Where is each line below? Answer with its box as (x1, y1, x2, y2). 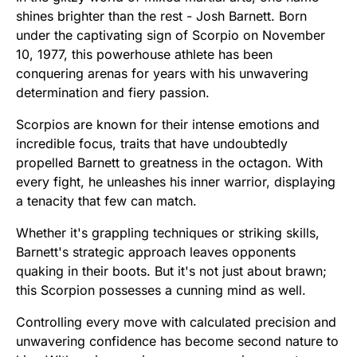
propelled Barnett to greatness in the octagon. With (16, 155, 323, 171)
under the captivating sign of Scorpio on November (16, 27, 325, 44)
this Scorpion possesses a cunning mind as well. (16, 282, 306, 299)
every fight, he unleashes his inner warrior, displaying (16, 174, 335, 190)
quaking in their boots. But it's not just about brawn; (16, 263, 327, 280)
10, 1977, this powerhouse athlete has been (16, 46, 273, 63)
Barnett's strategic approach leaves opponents (16, 244, 296, 261)
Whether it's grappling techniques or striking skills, (16, 225, 320, 241)
